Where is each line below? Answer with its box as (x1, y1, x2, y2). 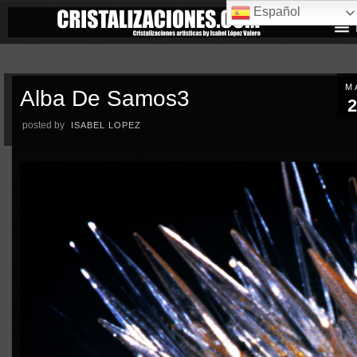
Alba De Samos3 (20, 85, 190, 111)
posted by (20, 119, 68, 131)
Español (250, 5, 301, 19)
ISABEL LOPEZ (71, 120, 142, 130)
